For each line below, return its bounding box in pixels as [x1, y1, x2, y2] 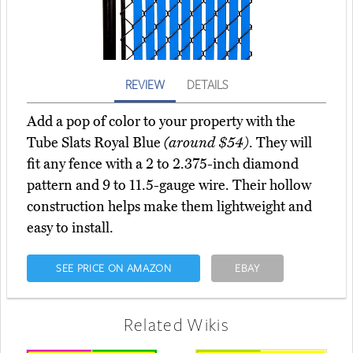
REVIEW [125, 76, 165, 93]
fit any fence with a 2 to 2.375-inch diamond [27, 155, 299, 173]
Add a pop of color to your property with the [27, 113, 295, 131]
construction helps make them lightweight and [27, 198, 312, 216]
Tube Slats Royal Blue [27, 134, 164, 152]
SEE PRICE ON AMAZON [55, 261, 172, 276]
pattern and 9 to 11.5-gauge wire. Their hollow [27, 176, 311, 195]
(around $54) [164, 134, 249, 152]
